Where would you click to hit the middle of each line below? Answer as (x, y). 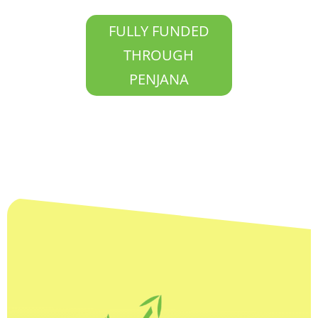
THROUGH (159, 55)
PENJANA (159, 79)
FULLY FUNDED (159, 31)
